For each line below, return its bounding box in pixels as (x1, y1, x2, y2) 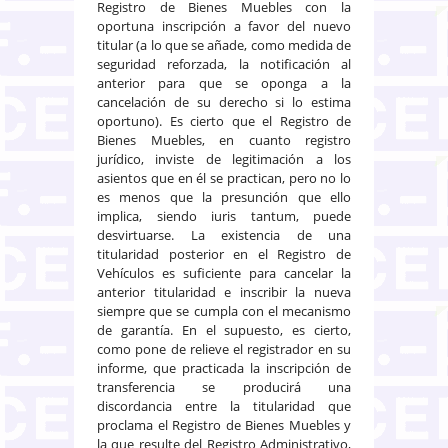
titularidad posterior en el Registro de (97, 244, 351, 263)
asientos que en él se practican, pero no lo (97, 168, 351, 187)
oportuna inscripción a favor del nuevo (97, 16, 351, 35)
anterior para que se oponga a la (97, 73, 351, 92)
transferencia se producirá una (97, 377, 351, 396)
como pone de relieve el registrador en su (97, 339, 351, 358)
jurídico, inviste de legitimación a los (97, 149, 351, 168)
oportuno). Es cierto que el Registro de (97, 111, 351, 130)
